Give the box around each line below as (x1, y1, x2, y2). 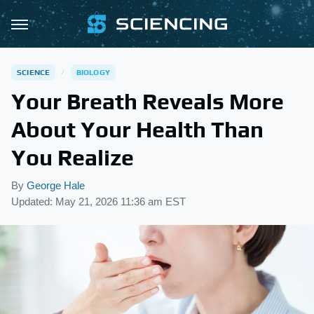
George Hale (27, 179, 85, 191)
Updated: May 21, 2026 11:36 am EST (11, 196, 186, 207)
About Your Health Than (11, 116, 264, 142)
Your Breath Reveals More (11, 88, 284, 114)
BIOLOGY (76, 68, 111, 76)
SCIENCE (17, 68, 50, 76)
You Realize (11, 144, 134, 170)
